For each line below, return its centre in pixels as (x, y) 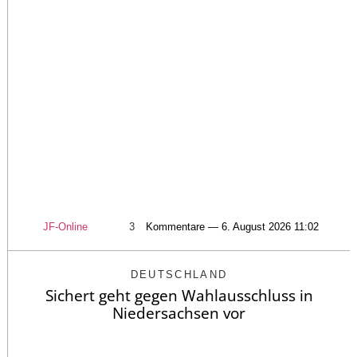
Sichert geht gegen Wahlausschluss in (179, 296)
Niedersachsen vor (179, 314)
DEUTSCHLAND (179, 275)
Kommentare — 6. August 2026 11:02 (232, 227)
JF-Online (65, 227)
